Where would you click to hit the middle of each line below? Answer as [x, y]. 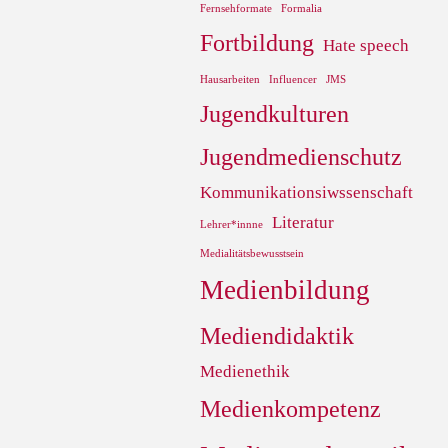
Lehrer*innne [231, 225]
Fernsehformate [236, 9]
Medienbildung [285, 290]
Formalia [301, 9]
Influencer [293, 80]
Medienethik [245, 372]
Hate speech [366, 46]
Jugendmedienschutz [301, 157]
